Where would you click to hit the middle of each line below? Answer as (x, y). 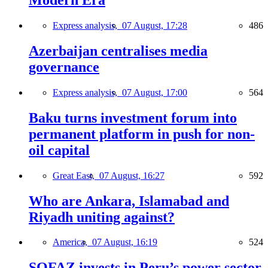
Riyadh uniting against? (102, 217)
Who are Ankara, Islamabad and (129, 201)
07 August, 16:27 (132, 175)
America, (72, 242)
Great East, (76, 175)
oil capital (59, 150)
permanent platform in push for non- (142, 134)
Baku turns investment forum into (133, 118)
